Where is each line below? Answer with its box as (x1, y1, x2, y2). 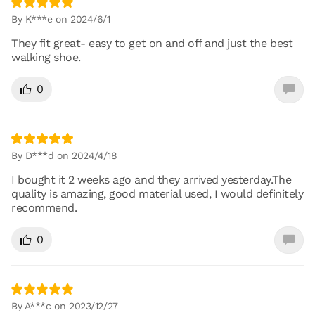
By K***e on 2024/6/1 (11, 13, 110, 25)
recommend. (11, 200, 77, 214)
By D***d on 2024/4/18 (11, 149, 117, 161)
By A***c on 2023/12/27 (11, 300, 118, 311)
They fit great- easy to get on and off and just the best (11, 36, 293, 50)
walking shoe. (11, 50, 81, 64)
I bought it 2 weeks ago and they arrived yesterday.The (11, 172, 292, 186)
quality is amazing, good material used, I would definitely (11, 186, 304, 200)
